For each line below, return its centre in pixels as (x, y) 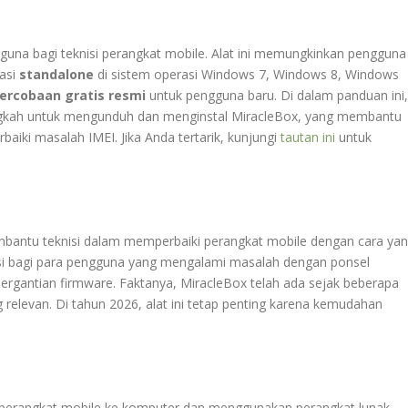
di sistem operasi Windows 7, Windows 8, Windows (246, 74)
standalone (56, 74)
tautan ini (308, 137)
